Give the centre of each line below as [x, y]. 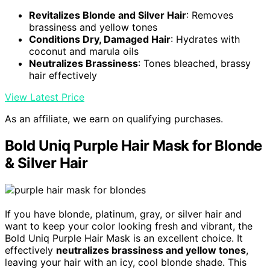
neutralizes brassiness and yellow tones [151, 250]
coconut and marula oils [84, 52]
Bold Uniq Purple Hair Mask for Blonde [133, 146]
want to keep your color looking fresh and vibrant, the [129, 226]
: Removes [210, 15]
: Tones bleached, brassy [194, 64]
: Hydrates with [205, 39]
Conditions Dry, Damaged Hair [100, 39]
